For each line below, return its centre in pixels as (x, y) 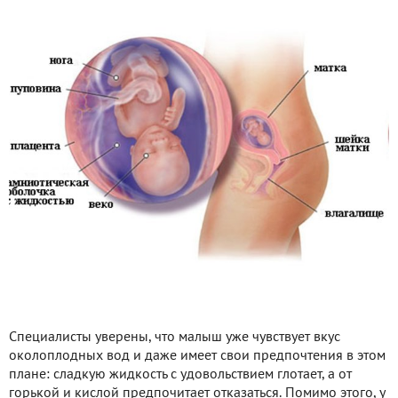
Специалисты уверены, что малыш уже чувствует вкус (175, 338)
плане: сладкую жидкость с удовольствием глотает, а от (180, 375)
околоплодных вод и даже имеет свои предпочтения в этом (197, 357)
